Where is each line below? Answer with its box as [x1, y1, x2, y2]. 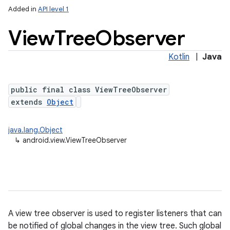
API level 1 [38, 5, 69, 13]
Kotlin [168, 52, 189, 62]
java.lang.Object [8, 125, 63, 135]
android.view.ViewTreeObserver [23, 136, 127, 145]
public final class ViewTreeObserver [11, 85, 167, 94]
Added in [8, 5, 38, 13]
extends [11, 97, 47, 107]
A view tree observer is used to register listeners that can [8, 208, 222, 219]
